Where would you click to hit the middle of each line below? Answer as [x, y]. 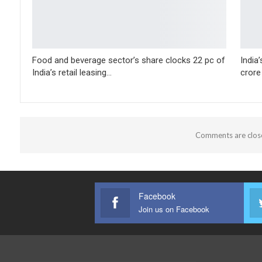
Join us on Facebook [174, 209]
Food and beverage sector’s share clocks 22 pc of [129, 61]
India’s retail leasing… [72, 73]
